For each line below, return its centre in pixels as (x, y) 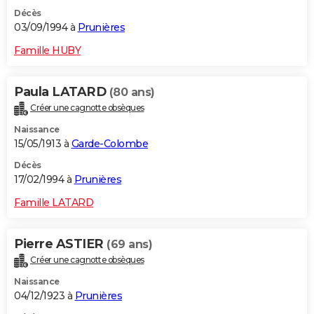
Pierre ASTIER (60, 244)
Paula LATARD (62, 91)
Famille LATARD (54, 202)
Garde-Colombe (109, 143)
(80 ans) (132, 92)
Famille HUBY (47, 50)
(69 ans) (129, 244)
